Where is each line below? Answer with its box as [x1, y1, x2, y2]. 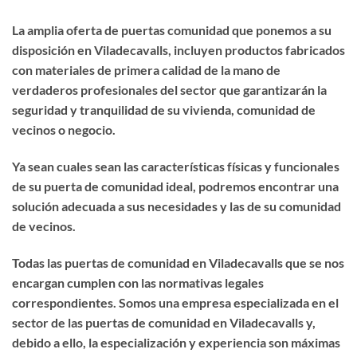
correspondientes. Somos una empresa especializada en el [12, 294, 339, 310]
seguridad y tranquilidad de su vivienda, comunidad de [12, 102, 316, 118]
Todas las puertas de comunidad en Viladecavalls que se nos [12, 254, 344, 270]
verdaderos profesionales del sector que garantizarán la [12, 82, 327, 98]
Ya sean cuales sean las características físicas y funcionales [12, 158, 339, 174]
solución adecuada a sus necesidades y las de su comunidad [12, 198, 341, 214]
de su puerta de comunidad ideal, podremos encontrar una [12, 178, 339, 194]
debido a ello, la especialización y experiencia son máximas [12, 334, 340, 350]
